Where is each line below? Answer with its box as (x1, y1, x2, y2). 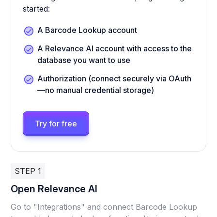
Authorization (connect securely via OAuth (37, 74, 192, 84)
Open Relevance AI (11, 183, 98, 195)
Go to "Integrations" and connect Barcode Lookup (11, 202, 198, 212)
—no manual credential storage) (37, 85, 155, 95)
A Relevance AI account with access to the (37, 44, 192, 54)
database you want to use (37, 55, 131, 65)
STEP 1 (15, 166, 42, 176)
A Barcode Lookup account (37, 25, 138, 35)
